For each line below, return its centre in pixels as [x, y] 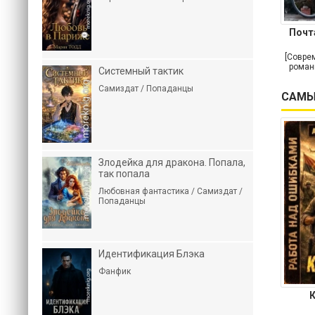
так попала [124, 174]
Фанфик [115, 271]
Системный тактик [141, 71]
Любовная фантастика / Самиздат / [171, 191]
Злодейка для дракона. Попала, [172, 162]
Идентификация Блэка [152, 254]
